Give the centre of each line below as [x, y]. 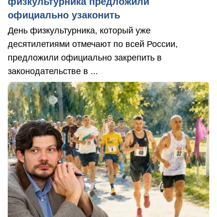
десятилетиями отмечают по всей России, [93, 44]
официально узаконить [64, 15]
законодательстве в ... [53, 71]
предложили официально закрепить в [85, 57]
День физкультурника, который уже [79, 30]
